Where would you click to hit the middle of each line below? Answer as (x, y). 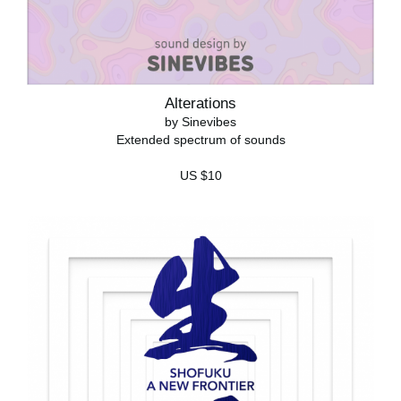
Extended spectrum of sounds (200, 139)
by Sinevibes (200, 121)
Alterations (200, 102)
